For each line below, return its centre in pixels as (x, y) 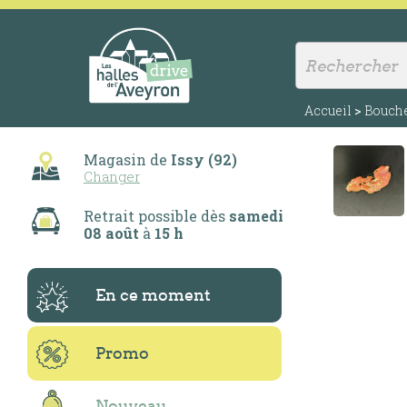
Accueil (328, 110)
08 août (111, 233)
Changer (112, 176)
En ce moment (153, 295)
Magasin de (127, 159)
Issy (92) (204, 159)
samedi (256, 216)
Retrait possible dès (156, 216)
